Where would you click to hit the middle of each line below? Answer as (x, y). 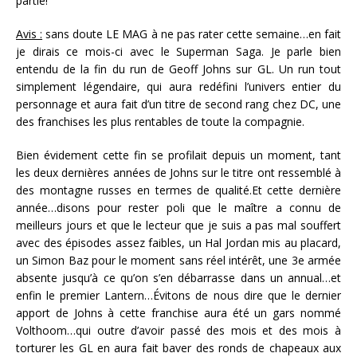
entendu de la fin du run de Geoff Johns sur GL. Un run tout (178, 69)
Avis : (29, 34)
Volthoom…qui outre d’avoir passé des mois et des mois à (178, 331)
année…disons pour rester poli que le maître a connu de (178, 208)
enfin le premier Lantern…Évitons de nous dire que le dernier (178, 296)
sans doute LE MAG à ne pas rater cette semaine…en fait (192, 34)
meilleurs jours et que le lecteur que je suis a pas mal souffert (178, 226)
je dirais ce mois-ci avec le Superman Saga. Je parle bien (178, 52)
